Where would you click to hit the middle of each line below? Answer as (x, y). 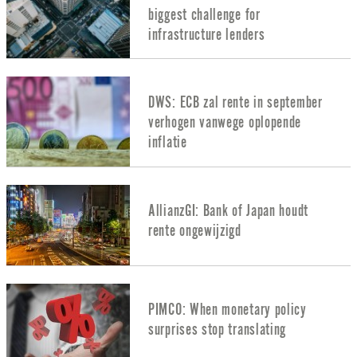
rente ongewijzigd (195, 230)
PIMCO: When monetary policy (228, 309)
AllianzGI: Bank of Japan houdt (228, 210)
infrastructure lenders (207, 34)
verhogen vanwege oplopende (225, 123)
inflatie (168, 143)
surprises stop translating (218, 329)
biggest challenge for (204, 14)
